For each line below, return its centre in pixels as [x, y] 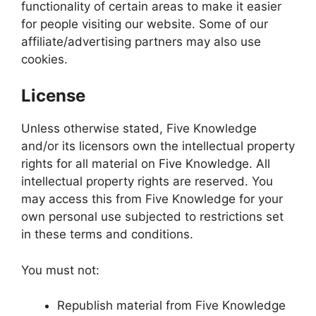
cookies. [44, 59]
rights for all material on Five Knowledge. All [146, 164]
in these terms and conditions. [107, 234]
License [53, 96]
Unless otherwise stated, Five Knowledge [139, 128]
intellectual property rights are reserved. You [147, 181]
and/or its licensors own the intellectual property [158, 146]
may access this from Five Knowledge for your [152, 199]
